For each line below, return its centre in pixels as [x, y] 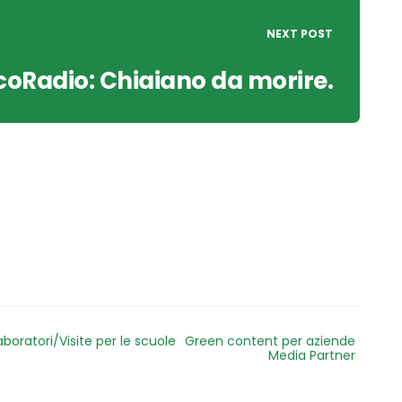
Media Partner [312, 355]
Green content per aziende [270, 341]
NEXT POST [300, 34]
